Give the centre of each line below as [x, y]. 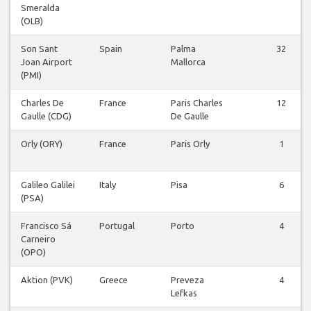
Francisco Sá [46, 226]
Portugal [117, 226]
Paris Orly [190, 144]
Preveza [187, 280]
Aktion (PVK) [47, 280]
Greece [114, 280]
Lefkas [184, 293]
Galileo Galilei [48, 185]
